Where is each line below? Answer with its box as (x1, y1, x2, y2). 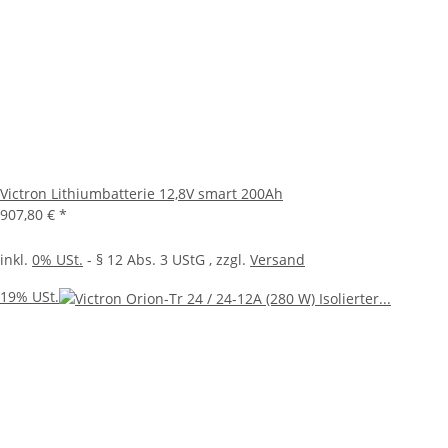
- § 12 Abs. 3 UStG (83, 250, 205, 270)
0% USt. (32, 250, 83, 270)
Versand (250, 250, 305, 270)
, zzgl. (205, 250, 250, 270)
